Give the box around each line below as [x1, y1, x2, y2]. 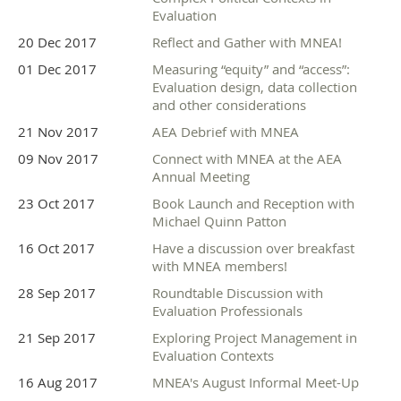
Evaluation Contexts [152, 346, 274, 365]
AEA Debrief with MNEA [152, 123, 299, 141]
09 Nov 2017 [18, 149, 98, 168]
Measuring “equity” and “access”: [152, 60, 350, 79]
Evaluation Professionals [152, 302, 303, 320]
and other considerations [152, 96, 306, 115]
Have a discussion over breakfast [152, 239, 354, 258]
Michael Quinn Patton [152, 212, 286, 231]
